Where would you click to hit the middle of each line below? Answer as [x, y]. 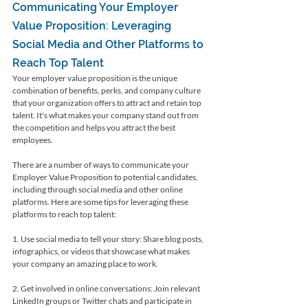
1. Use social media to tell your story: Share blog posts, [109, 239]
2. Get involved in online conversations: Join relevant [107, 288]
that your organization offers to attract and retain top [108, 102]
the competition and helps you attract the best [95, 127]
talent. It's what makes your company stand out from [106, 115]
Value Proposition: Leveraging [93, 25]
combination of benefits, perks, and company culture [107, 90]
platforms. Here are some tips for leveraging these [101, 201]
